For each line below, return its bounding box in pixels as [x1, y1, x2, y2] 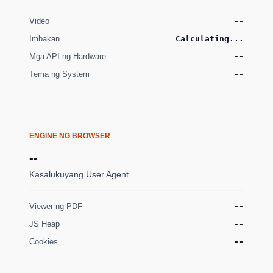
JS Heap [29, 219, 60, 229]
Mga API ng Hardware [29, 52, 106, 61]
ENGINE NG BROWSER [29, 132, 110, 140]
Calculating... [175, 34, 244, 43]
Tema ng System [29, 69, 90, 79]
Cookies [29, 237, 58, 246]
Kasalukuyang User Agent [29, 169, 129, 179]
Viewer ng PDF [29, 202, 82, 211]
